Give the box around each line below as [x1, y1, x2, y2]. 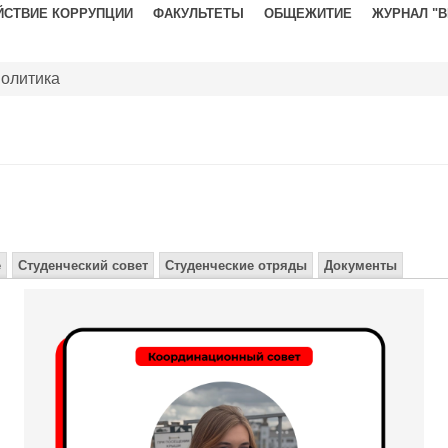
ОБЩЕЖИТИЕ [264, 6, 352, 22]
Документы [324, 258, 397, 274]
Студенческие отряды [165, 258, 307, 274]
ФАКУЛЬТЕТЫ [153, 6, 244, 22]
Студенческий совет [18, 258, 148, 274]
